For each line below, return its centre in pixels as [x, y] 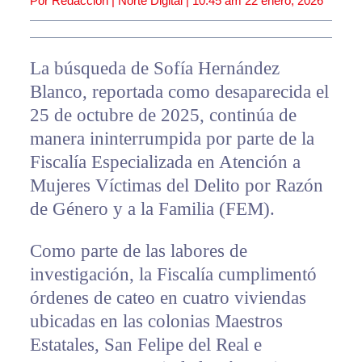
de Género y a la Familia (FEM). [152, 209]
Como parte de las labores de [138, 251]
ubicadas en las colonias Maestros [156, 322]
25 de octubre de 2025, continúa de [163, 116]
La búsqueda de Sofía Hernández [154, 69]
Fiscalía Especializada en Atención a [165, 162]
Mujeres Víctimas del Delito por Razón [176, 186]
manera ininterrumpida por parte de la [172, 139]
